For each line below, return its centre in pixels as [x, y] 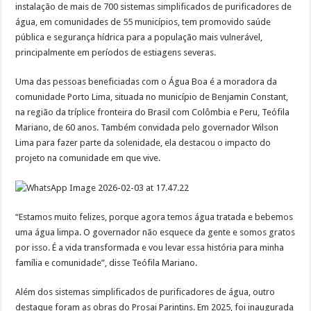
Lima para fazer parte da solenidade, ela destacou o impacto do [143, 143]
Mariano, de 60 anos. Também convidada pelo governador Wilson [147, 128]
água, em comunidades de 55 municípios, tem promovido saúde [143, 22]
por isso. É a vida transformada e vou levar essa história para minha [150, 247]
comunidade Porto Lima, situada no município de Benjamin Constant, [152, 97]
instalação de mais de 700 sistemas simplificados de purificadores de [154, 7]
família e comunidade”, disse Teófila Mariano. [107, 262]
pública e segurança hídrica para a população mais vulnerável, [139, 37]
